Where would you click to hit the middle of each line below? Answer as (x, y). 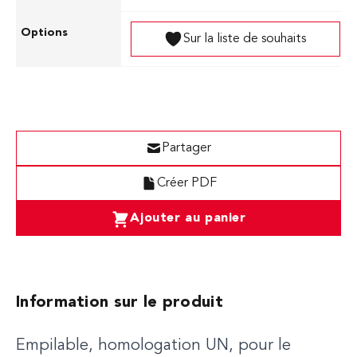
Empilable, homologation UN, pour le (153, 346)
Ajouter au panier (188, 218)
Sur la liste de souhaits (245, 39)
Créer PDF (186, 183)
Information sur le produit (120, 303)
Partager (186, 148)
